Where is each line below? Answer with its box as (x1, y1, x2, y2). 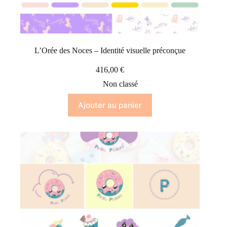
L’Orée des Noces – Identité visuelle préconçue (34, 46, 186, 55)
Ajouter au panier (78, 100, 142, 110)
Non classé (102, 80, 138, 89)
